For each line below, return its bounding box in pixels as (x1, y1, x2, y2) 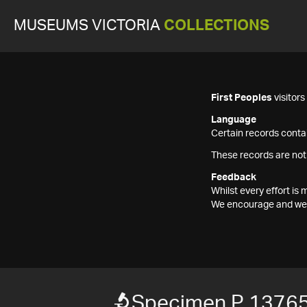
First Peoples (211, 93, 272, 103)
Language (211, 115, 256, 125)
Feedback (211, 173, 256, 182)
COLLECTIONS (164, 19, 269, 33)
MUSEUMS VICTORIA (14, 19, 164, 33)
